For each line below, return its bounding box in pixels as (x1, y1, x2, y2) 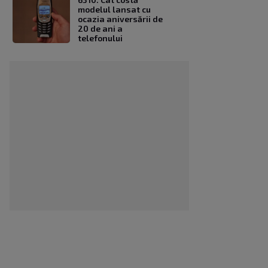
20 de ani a (78, 23, 123, 34)
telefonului (78, 33, 123, 44)
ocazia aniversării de (78, 14, 163, 25)
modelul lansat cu (78, 4, 151, 15)
